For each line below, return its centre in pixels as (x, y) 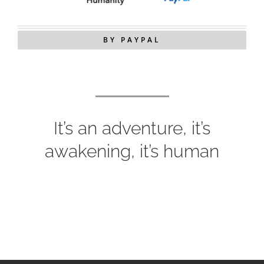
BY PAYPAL (132, 39)
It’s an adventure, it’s (132, 128)
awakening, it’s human (132, 151)
